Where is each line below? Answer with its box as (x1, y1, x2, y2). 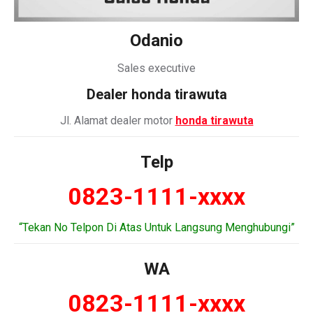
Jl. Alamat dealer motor (59, 114, 175, 127)
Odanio (130, 31, 183, 50)
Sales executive (117, 61, 196, 75)
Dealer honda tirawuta (86, 86, 227, 103)
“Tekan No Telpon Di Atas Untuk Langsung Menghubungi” (18, 221, 295, 234)
